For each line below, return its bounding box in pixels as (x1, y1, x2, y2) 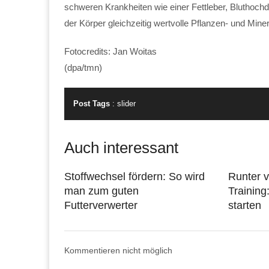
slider (117, 98, 136, 108)
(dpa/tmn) (64, 62, 102, 73)
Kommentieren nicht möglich (64, 245, 172, 255)
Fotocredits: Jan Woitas (64, 46, 157, 56)
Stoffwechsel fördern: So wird (64, 170, 205, 183)
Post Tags (73, 98, 110, 108)
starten (228, 199, 261, 211)
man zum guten (64, 184, 139, 197)
